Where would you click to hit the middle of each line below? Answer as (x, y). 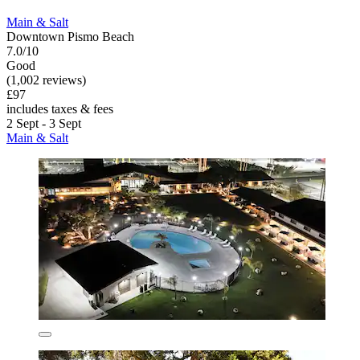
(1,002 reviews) (46, 80)
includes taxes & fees (60, 109)
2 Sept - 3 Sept (44, 124)
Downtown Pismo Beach (70, 37)
